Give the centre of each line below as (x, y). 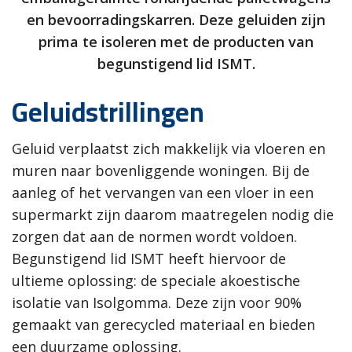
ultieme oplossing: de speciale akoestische (156, 281)
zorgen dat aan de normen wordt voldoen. (154, 237)
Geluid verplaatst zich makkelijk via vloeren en (169, 149)
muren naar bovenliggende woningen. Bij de (161, 171)
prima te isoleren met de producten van (176, 42)
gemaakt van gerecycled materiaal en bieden (163, 325)
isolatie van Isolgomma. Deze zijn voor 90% (157, 303)
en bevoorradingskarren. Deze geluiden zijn (176, 20)
